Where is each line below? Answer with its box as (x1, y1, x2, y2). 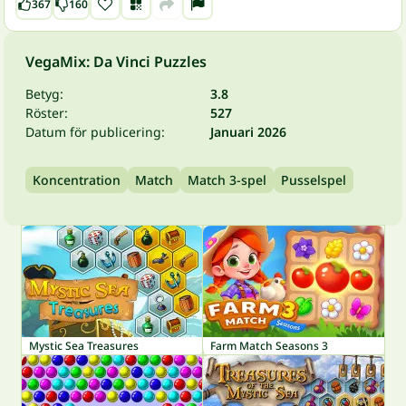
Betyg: (25, 85, 63, 102)
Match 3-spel (188, 171, 266, 188)
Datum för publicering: (25, 123, 165, 140)
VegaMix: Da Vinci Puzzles (25, 52, 207, 72)
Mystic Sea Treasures (29, 338, 139, 353)
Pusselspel (281, 171, 346, 188)
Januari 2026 (210, 123, 286, 140)
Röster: (25, 104, 68, 121)
